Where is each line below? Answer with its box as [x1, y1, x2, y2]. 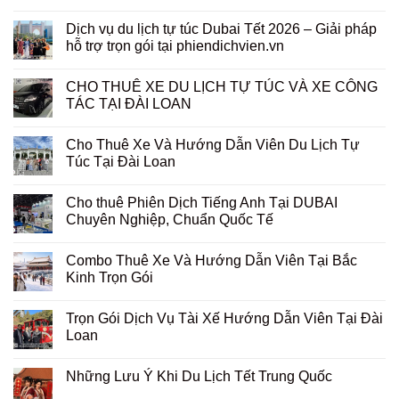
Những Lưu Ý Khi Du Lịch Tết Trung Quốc [66, 368, 332, 384]
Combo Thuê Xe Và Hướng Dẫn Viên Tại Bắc [66, 252, 357, 268]
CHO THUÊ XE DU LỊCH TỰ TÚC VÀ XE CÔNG [66, 78, 378, 94]
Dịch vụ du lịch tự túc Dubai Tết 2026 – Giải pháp [66, 20, 377, 37]
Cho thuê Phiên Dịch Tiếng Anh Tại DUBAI [66, 194, 338, 210]
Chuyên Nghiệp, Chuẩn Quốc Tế [66, 211, 273, 227]
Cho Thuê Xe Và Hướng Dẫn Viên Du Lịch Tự [66, 136, 360, 152]
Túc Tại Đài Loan [66, 153, 175, 169]
